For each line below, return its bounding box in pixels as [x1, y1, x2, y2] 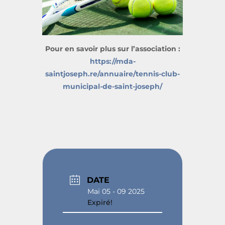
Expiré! [87, 198, 113, 207]
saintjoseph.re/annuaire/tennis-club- [45, 69, 180, 78]
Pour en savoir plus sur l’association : [45, 44, 180, 53]
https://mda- [89, 56, 136, 66]
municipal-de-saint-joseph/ [63, 81, 162, 91]
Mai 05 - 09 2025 [87, 187, 145, 196]
